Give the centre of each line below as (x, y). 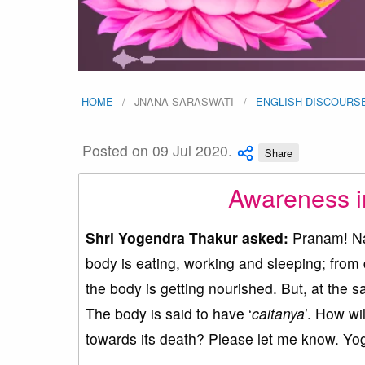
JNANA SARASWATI (185, 101)
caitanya (278, 313)
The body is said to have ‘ (169, 313)
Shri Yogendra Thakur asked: (187, 237)
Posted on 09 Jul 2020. (157, 151)
